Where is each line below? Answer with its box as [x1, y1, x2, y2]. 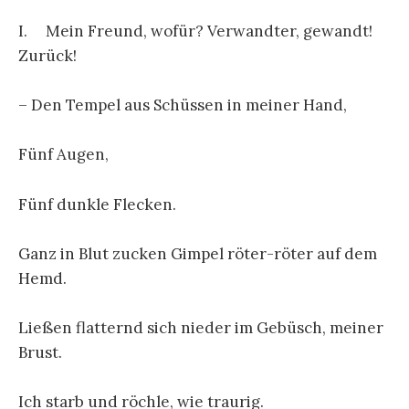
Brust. [18, 341, 62, 362]
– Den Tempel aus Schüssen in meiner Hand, [18, 95, 347, 116]
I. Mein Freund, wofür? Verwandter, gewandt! [18, 21, 372, 41]
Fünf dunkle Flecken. [18, 194, 176, 215]
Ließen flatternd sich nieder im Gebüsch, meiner [18, 317, 383, 338]
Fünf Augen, [18, 144, 109, 165]
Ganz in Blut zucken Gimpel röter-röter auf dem [18, 243, 377, 264]
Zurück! [18, 46, 77, 66]
